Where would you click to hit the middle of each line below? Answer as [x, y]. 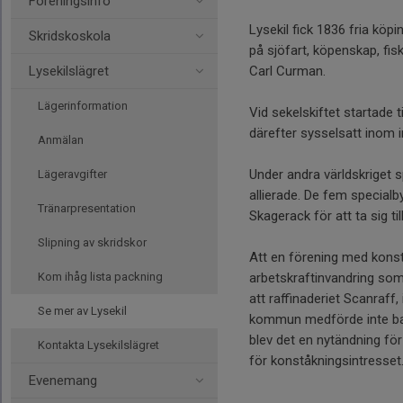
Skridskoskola [70, 36]
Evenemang [63, 381]
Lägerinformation [83, 106]
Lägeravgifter [72, 174]
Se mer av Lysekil [82, 311]
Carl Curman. [287, 71]
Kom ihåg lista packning [100, 277]
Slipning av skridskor [92, 242]
